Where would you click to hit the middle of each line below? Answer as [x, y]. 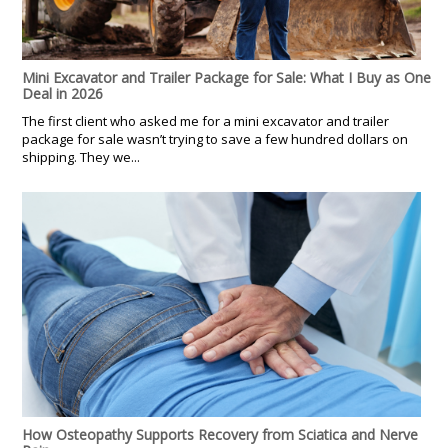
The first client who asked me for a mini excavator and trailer [205, 121]
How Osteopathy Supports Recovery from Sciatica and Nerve [220, 435]
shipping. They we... [81, 157]
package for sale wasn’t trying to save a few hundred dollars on [215, 139]
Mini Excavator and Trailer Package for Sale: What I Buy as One [226, 78]
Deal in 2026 [62, 94]
